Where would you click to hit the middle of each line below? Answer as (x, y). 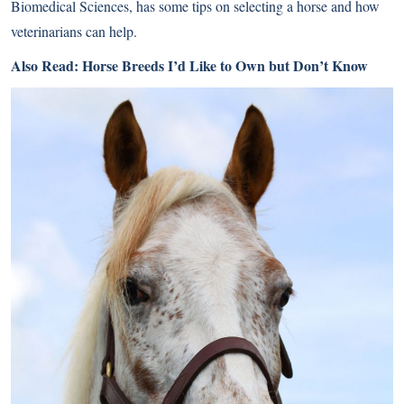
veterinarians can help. (74, 31)
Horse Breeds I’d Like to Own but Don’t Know (225, 65)
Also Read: (46, 65)
